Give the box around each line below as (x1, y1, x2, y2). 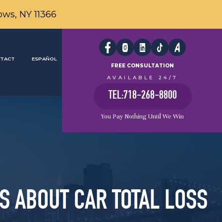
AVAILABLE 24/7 (107, 74, 178, 80)
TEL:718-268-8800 (108, 90, 177, 102)
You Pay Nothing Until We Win (101, 112, 184, 120)
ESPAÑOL (32, 55, 57, 61)
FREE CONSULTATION (111, 62, 174, 68)
